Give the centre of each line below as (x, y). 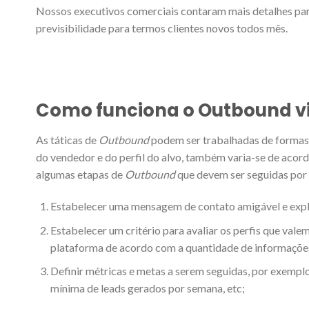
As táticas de (67, 140)
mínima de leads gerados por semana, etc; (147, 288)
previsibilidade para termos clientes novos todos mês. (162, 28)
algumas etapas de (80, 175)
